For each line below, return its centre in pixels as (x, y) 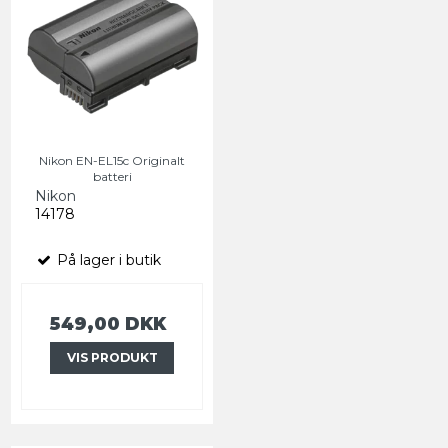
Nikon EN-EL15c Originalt (112, 161)
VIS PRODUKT (112, 358)
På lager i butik (107, 260)
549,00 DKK (108, 324)
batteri (112, 177)
